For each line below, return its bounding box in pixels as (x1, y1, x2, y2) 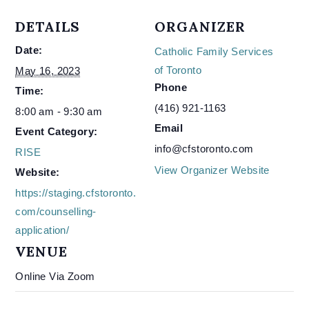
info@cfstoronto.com (154, 143, 254, 154)
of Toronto (154, 64, 202, 76)
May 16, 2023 (15, 65, 81, 77)
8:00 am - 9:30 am (15, 106, 103, 117)
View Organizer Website (154, 164, 270, 176)
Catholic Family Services (154, 46, 274, 57)
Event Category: (15, 126, 98, 137)
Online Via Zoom (15, 270, 95, 282)
